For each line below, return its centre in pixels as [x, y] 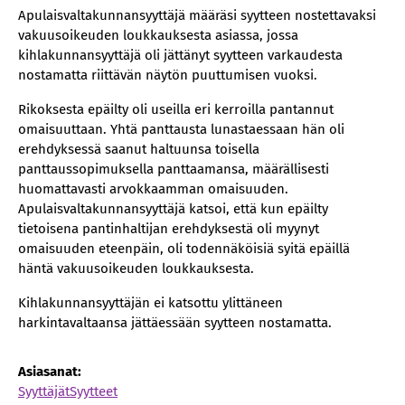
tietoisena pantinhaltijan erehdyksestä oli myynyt [169, 229]
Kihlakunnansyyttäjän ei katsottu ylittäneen [151, 303]
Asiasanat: [50, 372]
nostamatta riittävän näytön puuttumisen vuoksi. [168, 75]
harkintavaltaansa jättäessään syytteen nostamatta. [175, 323]
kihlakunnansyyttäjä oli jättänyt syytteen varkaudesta [180, 55]
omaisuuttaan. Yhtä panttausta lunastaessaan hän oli [181, 129]
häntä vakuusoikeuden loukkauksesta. [136, 268]
